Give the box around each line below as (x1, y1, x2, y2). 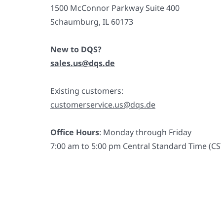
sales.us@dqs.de (50, 58, 115, 69)
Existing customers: (50, 85, 123, 96)
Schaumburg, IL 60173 (50, 16, 133, 27)
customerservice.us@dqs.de (50, 99, 155, 110)
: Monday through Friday (99, 127, 191, 138)
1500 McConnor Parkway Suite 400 (50, 2, 180, 13)
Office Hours (50, 127, 99, 138)
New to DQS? (50, 44, 102, 55)
